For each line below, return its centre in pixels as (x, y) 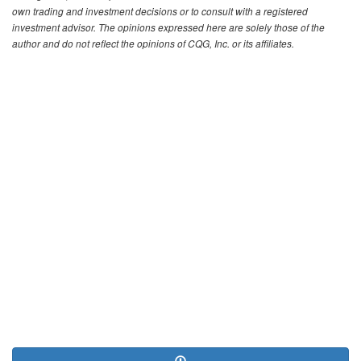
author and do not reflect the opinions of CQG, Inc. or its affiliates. (153, 43)
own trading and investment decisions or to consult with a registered (160, 11)
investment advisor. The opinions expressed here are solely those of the (168, 27)
